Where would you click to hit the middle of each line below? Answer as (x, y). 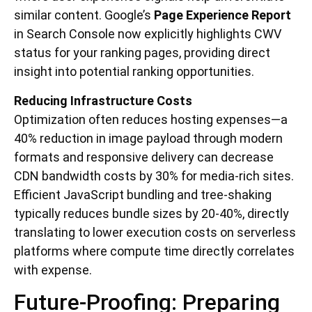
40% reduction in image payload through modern (148, 138)
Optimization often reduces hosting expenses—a (151, 119)
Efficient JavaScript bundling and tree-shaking (143, 194)
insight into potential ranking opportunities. (134, 72)
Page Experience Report (223, 15)
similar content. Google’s (84, 15)
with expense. (53, 270)
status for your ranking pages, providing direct (142, 53)
